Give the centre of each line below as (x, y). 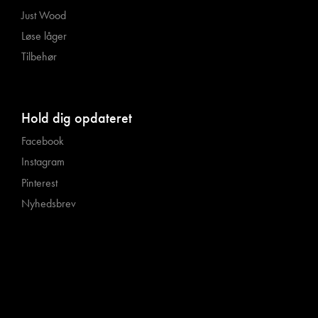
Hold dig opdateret (77, 117)
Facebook (43, 141)
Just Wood (44, 15)
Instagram (43, 162)
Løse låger (44, 36)
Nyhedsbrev (49, 203)
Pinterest (39, 182)
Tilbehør (39, 57)
